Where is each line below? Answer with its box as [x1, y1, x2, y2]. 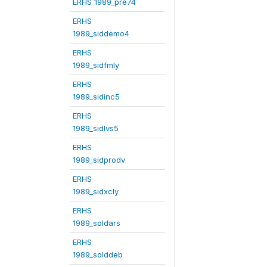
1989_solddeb [73, 249, 123, 259]
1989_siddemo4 [73, 28, 129, 38]
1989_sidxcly [73, 186, 119, 196]
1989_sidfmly [73, 60, 119, 70]
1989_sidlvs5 [73, 123, 119, 133]
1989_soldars [73, 218, 120, 228]
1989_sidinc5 [73, 91, 120, 101]
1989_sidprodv [73, 154, 125, 164]
